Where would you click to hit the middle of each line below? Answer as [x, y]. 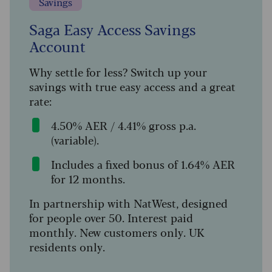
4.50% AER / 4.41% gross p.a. [124, 125]
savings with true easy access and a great [132, 87]
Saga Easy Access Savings [112, 29]
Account [57, 46]
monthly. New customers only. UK [117, 232]
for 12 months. [88, 179]
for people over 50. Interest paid [111, 218]
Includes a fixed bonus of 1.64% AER [143, 164]
